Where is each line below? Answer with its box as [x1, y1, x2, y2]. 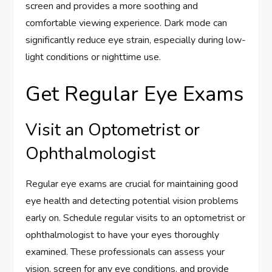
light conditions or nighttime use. [25, 50, 161, 64]
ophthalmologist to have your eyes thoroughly [25, 228, 220, 242]
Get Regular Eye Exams [25, 80, 244, 108]
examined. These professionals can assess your [25, 245, 225, 259]
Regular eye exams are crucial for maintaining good [25, 177, 239, 191]
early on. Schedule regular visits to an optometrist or [25, 211, 246, 225]
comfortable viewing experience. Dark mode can [25, 16, 228, 30]
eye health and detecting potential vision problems [25, 194, 239, 208]
